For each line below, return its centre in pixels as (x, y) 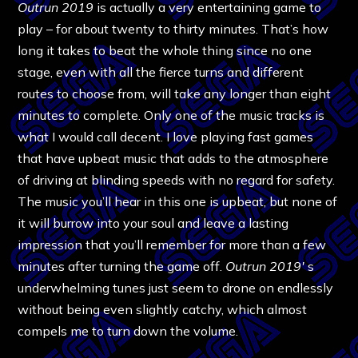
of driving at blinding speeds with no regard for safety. (177, 179)
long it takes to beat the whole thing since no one (165, 50)
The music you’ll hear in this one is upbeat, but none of (178, 201)
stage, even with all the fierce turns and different (161, 72)
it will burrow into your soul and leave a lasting (153, 223)
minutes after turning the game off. (122, 266)
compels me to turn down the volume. (128, 330)
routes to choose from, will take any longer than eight (175, 93)
